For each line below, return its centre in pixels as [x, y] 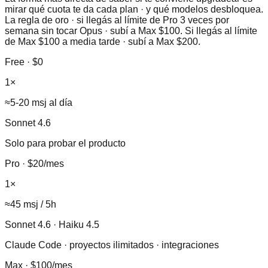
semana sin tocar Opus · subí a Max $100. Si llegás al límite [131, 31]
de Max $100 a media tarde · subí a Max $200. [103, 42]
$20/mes [46, 164]
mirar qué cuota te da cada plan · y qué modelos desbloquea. [134, 10]
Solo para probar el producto [65, 144]
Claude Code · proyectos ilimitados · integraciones [112, 245]
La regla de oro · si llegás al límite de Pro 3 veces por [117, 20]
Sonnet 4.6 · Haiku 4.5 [52, 225]
